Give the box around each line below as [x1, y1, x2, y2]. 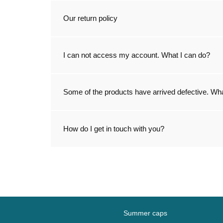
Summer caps [123, 209, 167, 217]
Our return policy [63, 14, 117, 23]
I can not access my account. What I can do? [63, 51, 210, 60]
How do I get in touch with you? [63, 124, 164, 133]
